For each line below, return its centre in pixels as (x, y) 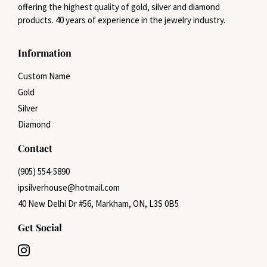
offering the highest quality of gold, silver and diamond (119, 7)
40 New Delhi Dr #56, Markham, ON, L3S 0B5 (98, 203)
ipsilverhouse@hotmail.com (69, 187)
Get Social (40, 227)
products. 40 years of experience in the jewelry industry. (122, 20)
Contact (35, 148)
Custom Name (44, 76)
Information (45, 52)
